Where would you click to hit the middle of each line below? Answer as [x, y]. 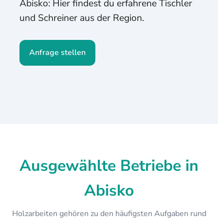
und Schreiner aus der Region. [82, 18]
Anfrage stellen [57, 53]
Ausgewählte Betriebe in [109, 166]
